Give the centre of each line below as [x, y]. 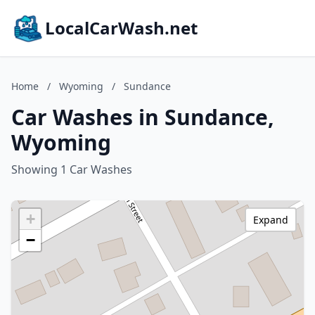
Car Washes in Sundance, [143, 117]
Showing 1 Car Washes [72, 169]
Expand [271, 220]
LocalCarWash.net [121, 28]
